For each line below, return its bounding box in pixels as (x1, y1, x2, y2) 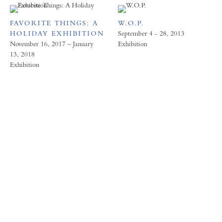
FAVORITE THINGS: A (10, 18, 98, 27)
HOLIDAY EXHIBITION (10, 29, 104, 37)
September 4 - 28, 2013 (117, 29, 184, 37)
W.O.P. (117, 18, 144, 27)
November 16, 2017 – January (10, 39, 94, 48)
